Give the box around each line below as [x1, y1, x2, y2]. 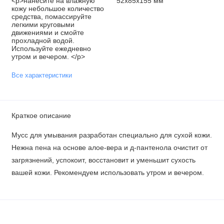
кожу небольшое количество [11, 4, 104, 12]
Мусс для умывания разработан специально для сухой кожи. [11, 131, 212, 139]
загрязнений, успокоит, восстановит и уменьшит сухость [11, 156, 195, 164]
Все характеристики [11, 72, 72, 79]
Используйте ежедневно [11, 44, 91, 52]
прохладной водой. [11, 36, 74, 44]
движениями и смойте [11, 28, 84, 36]
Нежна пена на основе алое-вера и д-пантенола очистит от [11, 144, 207, 152]
